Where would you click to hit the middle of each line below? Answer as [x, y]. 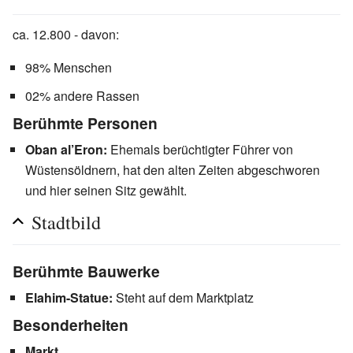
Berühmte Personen [85, 123]
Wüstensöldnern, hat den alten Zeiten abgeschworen [173, 169]
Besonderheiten [71, 324]
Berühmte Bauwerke [86, 271]
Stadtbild [66, 222]
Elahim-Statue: [69, 297]
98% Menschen [69, 67]
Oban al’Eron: [66, 149]
